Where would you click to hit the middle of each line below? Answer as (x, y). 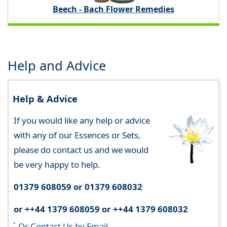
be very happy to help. (57, 164)
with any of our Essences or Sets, (77, 135)
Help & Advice (45, 98)
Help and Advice (57, 65)
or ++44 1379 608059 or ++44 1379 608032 (101, 209)
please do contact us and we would (81, 149)
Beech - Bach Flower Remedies (113, 9)
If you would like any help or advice (82, 120)
